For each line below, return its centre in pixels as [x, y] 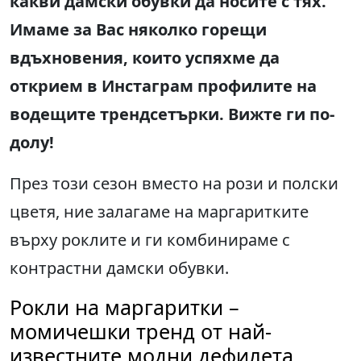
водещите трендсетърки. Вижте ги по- [172, 114]
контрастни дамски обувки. [119, 268]
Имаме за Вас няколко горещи [138, 30]
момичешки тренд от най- [141, 332]
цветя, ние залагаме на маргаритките [159, 212]
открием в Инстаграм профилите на [163, 86]
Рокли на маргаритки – [124, 307]
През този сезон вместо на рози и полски [174, 184]
